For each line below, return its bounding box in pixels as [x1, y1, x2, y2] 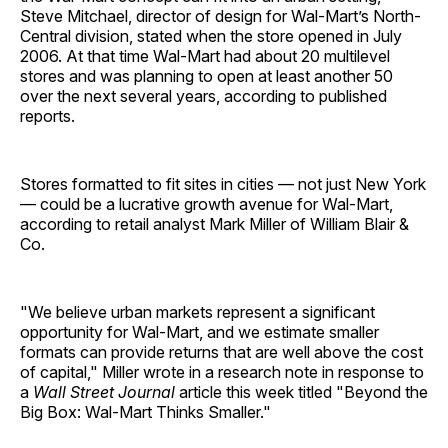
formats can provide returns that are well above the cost [20, 342, 423, 363]
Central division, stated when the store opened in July [20, 26, 402, 47]
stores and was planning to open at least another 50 [20, 66, 393, 87]
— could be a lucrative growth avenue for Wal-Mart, [20, 194, 393, 215]
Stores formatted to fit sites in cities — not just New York [20, 174, 426, 195]
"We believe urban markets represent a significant [20, 302, 375, 323]
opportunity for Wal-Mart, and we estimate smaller [20, 322, 379, 343]
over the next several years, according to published [20, 86, 387, 107]
